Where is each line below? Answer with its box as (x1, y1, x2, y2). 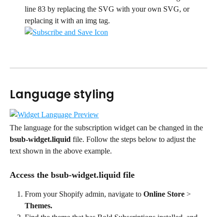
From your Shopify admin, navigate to (25, 189, 143, 198)
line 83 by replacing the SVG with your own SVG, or (25, 5, 191, 14)
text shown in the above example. (10, 147, 112, 155)
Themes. (25, 201, 52, 210)
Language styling (10, 86, 114, 103)
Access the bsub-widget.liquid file (10, 170, 135, 180)
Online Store (143, 189, 185, 198)
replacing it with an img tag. (25, 16, 110, 25)
